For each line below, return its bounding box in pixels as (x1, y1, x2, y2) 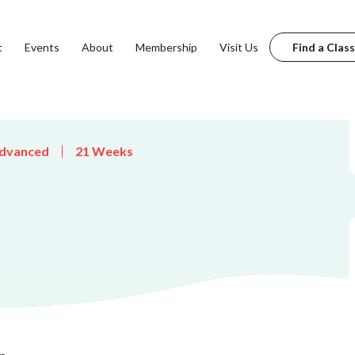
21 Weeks (75, 143, 133, 158)
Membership (135, 40, 197, 54)
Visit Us (219, 40, 258, 54)
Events (24, 40, 59, 54)
